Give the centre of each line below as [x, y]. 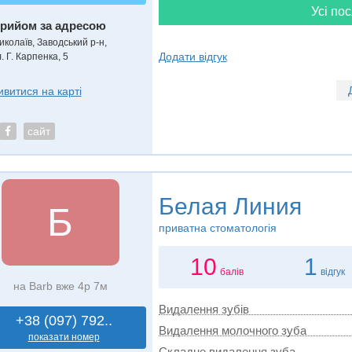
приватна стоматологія [217, 228]
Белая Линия [230, 206]
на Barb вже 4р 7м [60, 286]
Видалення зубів [203, 309]
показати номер [64, 337]
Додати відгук [192, 57]
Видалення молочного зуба [232, 330]
